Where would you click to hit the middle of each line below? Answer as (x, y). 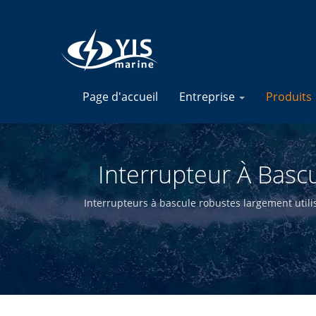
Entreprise (208, 97)
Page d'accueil (120, 97)
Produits (290, 97)
